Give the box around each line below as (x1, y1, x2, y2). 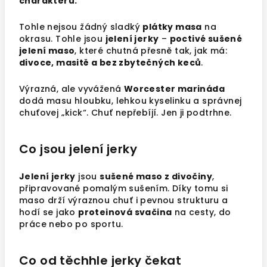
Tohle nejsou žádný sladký (19, 21, 143, 33)
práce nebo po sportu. (19, 218, 123, 230)
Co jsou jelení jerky (19, 141, 137, 157)
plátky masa (142, 21, 202, 33)
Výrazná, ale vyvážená (19, 83, 124, 95)
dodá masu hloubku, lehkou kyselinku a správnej (19, 95, 242, 107)
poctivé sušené (169, 33, 243, 45)
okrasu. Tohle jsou (19, 33, 105, 45)
